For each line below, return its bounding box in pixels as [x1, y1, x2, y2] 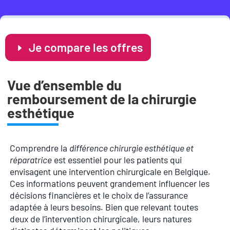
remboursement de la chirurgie [7, 90, 197, 107]
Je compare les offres [29, 40, 143, 54]
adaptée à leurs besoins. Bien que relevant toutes [10, 201, 198, 213]
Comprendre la [10, 142, 69, 154]
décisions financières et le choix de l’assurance [10, 189, 188, 201]
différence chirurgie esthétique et [69, 142, 194, 154]
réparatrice [10, 154, 52, 165]
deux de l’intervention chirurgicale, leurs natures [10, 213, 191, 224]
